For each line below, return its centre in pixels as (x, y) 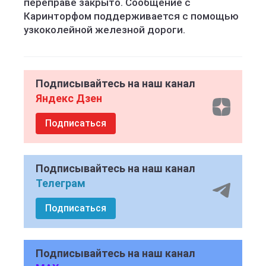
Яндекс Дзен (69, 98)
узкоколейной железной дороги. (104, 30)
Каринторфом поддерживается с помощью (131, 16)
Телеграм (61, 183)
